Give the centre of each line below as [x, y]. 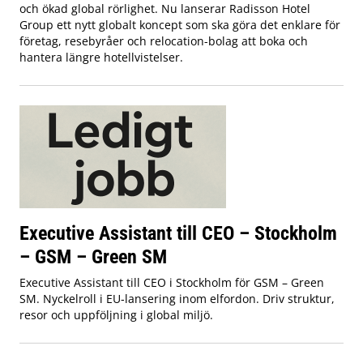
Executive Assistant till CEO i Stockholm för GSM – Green [172, 283]
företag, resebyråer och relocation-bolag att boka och [164, 41]
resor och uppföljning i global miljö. [116, 315]
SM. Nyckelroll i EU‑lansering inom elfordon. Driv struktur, [177, 299]
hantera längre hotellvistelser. [101, 58]
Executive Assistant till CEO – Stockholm [178, 233]
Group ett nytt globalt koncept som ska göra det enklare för [180, 25]
